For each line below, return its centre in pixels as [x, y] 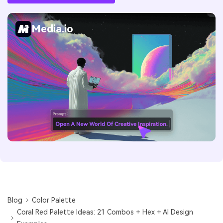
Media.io [52, 29]
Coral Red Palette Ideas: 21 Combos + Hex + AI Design [105, 212]
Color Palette [54, 200]
